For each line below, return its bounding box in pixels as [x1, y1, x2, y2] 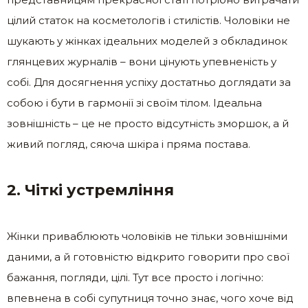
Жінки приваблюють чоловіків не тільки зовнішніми [7, 230, 287, 243]
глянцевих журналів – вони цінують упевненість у [7, 55, 276, 69]
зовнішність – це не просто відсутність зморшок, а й [7, 117, 289, 131]
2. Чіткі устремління [7, 181, 174, 200]
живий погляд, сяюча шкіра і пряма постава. [7, 137, 250, 151]
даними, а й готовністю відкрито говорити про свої [7, 250, 289, 264]
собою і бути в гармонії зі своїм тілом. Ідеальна [7, 96, 262, 110]
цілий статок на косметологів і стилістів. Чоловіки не [7, 14, 290, 27]
